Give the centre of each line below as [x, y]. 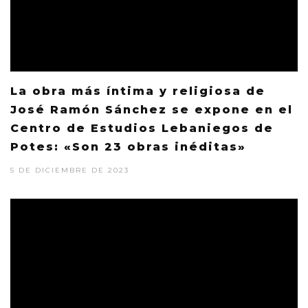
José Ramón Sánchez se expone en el [152, 110]
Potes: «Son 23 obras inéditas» [128, 147]
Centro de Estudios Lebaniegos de [142, 129]
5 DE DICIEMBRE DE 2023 [70, 170]
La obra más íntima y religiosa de [138, 91]
